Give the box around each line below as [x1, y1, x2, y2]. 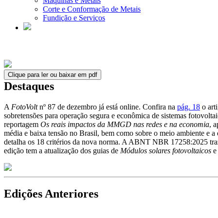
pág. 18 [177, 102, 200, 111]
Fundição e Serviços [43, 14, 105, 22]
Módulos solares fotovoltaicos [120, 146, 211, 155]
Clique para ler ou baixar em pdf [8, 71, 97, 78]
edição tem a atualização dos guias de [4, 146, 120, 155]
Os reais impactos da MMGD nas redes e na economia [40, 120, 209, 128]
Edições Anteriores [4, 187, 98, 200]
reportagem [4, 120, 40, 128]
